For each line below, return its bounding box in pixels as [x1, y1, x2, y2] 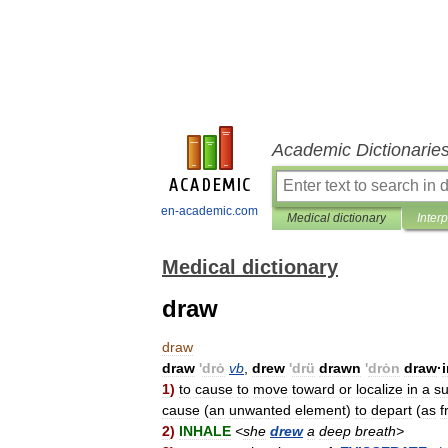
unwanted [229, 402, 291, 418]
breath [355, 423, 396, 439]
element [295, 402, 346, 418]
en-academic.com [161, 204, 258, 218]
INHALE [179, 423, 231, 439]
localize [356, 381, 403, 397]
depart [371, 402, 412, 418]
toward [292, 381, 335, 397]
